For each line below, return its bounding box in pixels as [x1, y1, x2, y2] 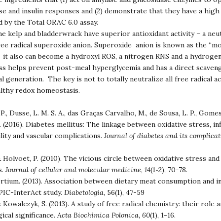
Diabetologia [64, 187, 104, 197]
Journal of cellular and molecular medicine [5, 165, 141, 174]
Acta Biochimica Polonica [57, 210, 139, 220]
